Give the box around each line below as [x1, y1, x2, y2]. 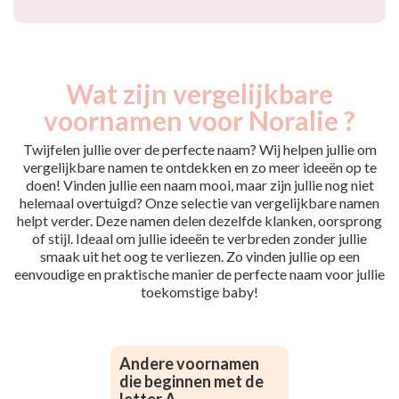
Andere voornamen [119, 354, 259, 373]
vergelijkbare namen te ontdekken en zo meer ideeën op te [22, 159, 377, 175]
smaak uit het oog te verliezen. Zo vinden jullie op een [39, 248, 360, 265]
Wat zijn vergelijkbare [66, 77, 333, 110]
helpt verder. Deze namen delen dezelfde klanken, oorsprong [17, 212, 382, 229]
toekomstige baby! [141, 283, 258, 300]
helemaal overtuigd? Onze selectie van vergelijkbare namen [20, 194, 379, 211]
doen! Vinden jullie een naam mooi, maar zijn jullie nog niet [25, 176, 374, 193]
